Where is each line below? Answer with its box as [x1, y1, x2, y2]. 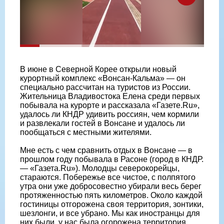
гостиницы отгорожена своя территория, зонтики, [20, 199, 203, 208]
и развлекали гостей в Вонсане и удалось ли [20, 118, 185, 127]
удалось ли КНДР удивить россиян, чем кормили [20, 109, 199, 118]
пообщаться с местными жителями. [20, 127, 151, 136]
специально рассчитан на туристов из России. [20, 82, 190, 91]
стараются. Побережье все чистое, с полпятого [20, 172, 195, 181]
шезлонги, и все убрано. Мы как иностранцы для [20, 208, 200, 217]
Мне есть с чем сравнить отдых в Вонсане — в [20, 145, 192, 154]
